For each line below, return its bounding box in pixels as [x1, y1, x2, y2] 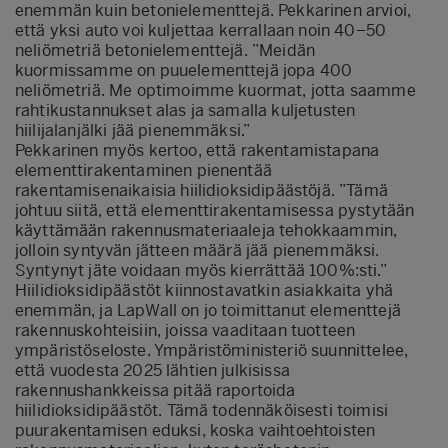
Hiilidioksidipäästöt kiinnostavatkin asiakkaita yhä [15, 280, 394, 300]
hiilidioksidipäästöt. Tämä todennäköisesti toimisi [15, 400, 389, 420]
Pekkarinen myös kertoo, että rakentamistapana [15, 140, 380, 160]
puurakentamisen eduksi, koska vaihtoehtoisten [15, 420, 376, 440]
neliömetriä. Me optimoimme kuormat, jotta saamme [15, 80, 416, 100]
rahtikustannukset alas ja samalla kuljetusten [15, 100, 356, 120]
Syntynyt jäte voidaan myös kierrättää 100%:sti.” [15, 260, 386, 280]
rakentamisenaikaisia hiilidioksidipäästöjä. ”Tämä [15, 180, 388, 200]
